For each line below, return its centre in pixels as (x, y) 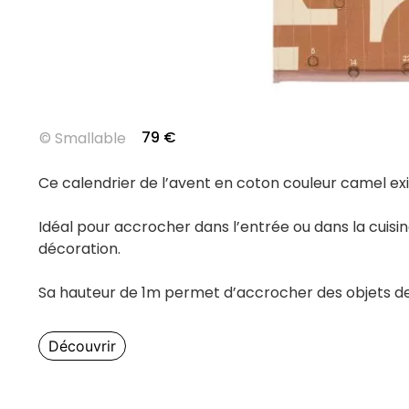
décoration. (79, 248)
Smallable (90, 138)
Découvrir (82, 346)
